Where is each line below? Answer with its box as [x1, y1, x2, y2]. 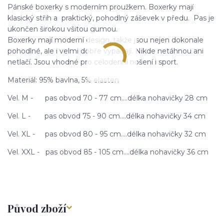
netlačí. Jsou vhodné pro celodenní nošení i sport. [7, 57, 178, 67]
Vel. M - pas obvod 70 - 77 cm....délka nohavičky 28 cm [7, 93, 207, 103]
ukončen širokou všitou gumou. [7, 24, 117, 34]
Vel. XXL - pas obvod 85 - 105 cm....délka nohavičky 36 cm [7, 147, 208, 157]
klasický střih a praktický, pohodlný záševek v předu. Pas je [7, 13, 214, 23]
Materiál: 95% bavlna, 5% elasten [7, 75, 119, 85]
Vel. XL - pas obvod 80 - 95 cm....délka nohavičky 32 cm [7, 129, 206, 139]
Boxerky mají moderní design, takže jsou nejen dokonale [7, 35, 203, 45]
